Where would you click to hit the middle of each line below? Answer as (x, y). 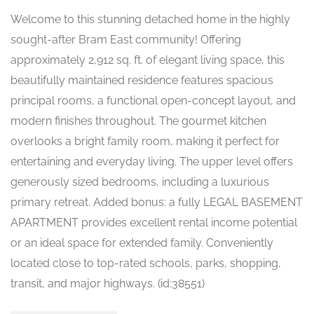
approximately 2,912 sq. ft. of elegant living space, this (148, 60)
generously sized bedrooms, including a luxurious (140, 182)
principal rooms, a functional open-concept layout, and (153, 101)
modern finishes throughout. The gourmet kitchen (138, 121)
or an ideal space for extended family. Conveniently (142, 243)
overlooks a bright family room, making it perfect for (145, 141)
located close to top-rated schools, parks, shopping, (146, 263)
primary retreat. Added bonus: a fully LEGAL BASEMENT (157, 202)
